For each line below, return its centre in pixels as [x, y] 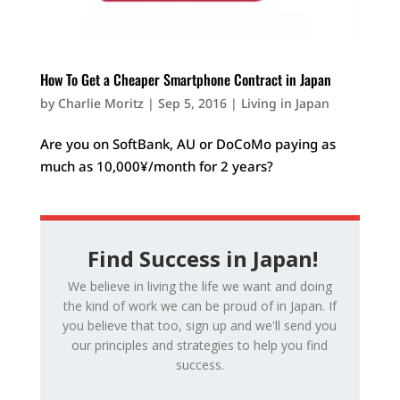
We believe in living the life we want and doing [200, 287]
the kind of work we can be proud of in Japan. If [200, 306]
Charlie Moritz [100, 104]
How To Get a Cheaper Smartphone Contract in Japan [185, 80]
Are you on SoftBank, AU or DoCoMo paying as [187, 144]
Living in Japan [285, 104]
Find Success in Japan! [200, 259]
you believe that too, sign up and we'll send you [200, 326]
